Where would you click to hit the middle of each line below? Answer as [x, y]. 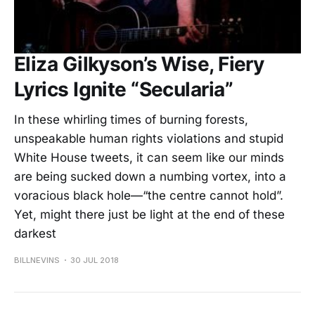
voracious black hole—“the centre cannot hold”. [149, 195]
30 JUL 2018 [95, 260]
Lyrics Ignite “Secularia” [124, 89]
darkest [35, 233]
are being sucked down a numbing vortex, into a [150, 176]
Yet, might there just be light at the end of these [149, 214]
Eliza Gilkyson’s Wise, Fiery [139, 64]
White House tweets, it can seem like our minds [149, 157]
